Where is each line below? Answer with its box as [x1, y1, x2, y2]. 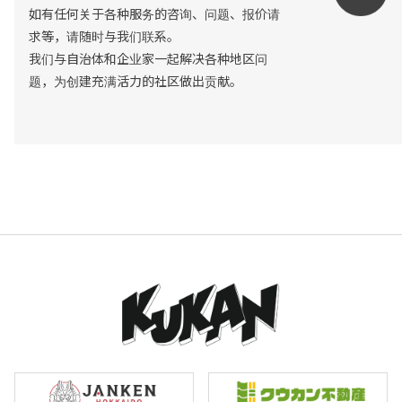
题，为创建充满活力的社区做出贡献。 [28, 72, 242, 91]
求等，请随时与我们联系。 [28, 27, 179, 46]
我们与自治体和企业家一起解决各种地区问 [28, 49, 267, 68]
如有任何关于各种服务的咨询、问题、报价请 [28, 4, 280, 23]
